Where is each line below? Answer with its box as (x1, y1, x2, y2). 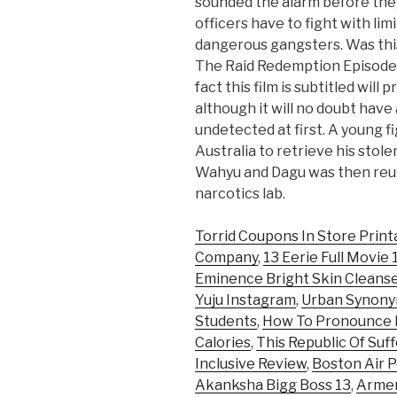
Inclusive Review (195, 355, 307, 373)
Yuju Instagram (195, 292, 296, 309)
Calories (195, 334, 251, 352)
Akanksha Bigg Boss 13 (195, 377, 351, 394)
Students (195, 313, 257, 331)
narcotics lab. (195, 185, 285, 203)
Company (195, 249, 258, 267)
